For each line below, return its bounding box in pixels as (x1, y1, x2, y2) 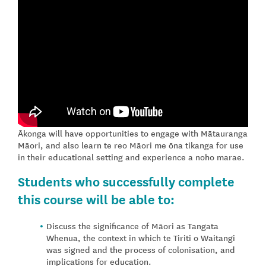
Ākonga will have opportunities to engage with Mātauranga (18, 127, 248, 140)
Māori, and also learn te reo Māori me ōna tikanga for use (18, 139, 243, 151)
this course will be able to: (18, 189, 175, 208)
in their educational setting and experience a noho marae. (18, 151, 245, 163)
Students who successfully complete (18, 172, 235, 191)
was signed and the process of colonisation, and (46, 243, 235, 256)
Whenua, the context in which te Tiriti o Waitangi (46, 232, 235, 244)
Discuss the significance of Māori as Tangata (46, 220, 218, 232)
